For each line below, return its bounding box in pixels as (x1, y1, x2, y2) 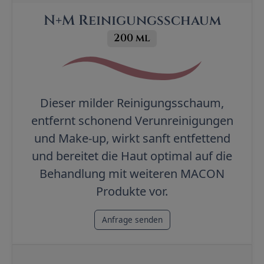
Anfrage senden (101, 214, 163, 225)
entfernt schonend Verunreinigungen (31, 113, 233, 128)
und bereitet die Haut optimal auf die (32, 148, 232, 164)
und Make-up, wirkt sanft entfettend (34, 130, 230, 146)
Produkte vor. (96, 183, 168, 199)
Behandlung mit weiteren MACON (39, 166, 225, 181)
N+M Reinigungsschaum (43, 11, 221, 30)
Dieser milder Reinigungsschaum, (40, 95, 224, 111)
